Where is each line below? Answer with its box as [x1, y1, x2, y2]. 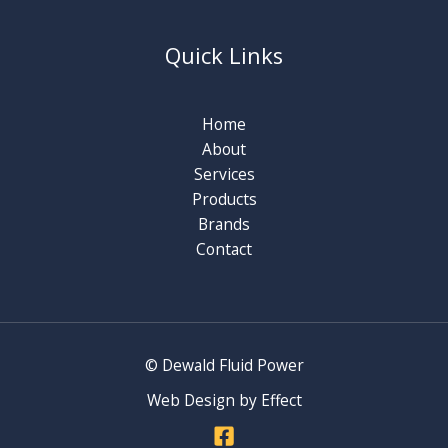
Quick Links [165, 41, 283, 71]
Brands [198, 212, 250, 235]
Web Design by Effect [146, 388, 302, 411]
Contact [196, 237, 252, 260]
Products [191, 187, 257, 210]
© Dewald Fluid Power [144, 353, 304, 376]
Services [193, 162, 255, 185]
